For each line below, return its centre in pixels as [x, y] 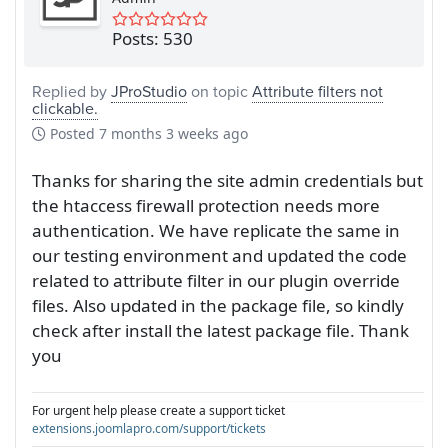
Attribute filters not [317, 90]
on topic [219, 90]
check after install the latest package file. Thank [220, 330]
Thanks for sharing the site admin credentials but [227, 180]
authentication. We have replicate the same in [216, 230]
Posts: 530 [152, 38]
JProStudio [149, 90]
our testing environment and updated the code [219, 255]
